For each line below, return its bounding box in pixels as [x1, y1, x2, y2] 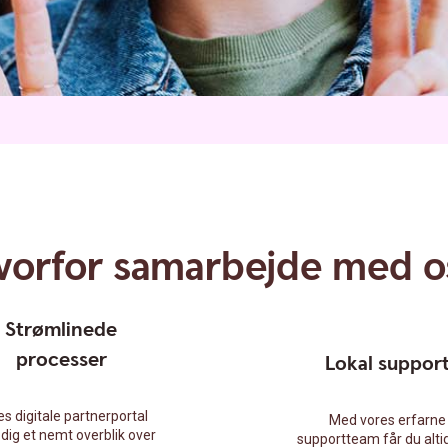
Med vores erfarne [328, 412, 446, 428]
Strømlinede [5, 317, 117, 343]
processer [15, 347, 107, 373]
